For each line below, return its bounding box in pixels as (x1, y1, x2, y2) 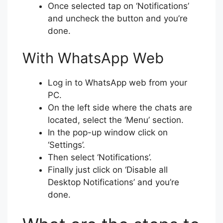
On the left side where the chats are (48, 103, 192, 112)
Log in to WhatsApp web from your (48, 78, 187, 88)
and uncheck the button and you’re (48, 13, 188, 23)
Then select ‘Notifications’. (48, 152, 152, 162)
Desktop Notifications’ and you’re (48, 177, 179, 187)
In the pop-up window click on (48, 127, 168, 137)
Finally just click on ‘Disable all (48, 165, 168, 175)
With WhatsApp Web (22, 49, 164, 67)
